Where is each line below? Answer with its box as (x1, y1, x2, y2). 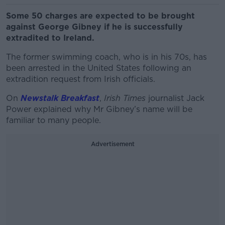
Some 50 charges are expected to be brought (6, 11, 195, 21)
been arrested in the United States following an (6, 63, 191, 73)
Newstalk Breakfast (21, 93, 99, 103)
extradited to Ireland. (6, 33, 97, 43)
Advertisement (90, 140, 135, 148)
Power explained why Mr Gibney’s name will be (6, 104, 192, 114)
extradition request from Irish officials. (6, 74, 158, 84)
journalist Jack (146, 93, 204, 103)
